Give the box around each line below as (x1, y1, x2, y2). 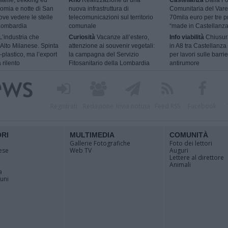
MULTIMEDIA (70, 131, 115, 139)
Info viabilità (169, 34, 204, 41)
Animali (169, 160, 191, 169)
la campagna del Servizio (69, 51, 139, 59)
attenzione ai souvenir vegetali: (69, 42, 155, 50)
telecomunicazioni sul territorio (69, 14, 154, 21)
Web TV (70, 146, 92, 155)
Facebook (188, 102, 216, 110)
